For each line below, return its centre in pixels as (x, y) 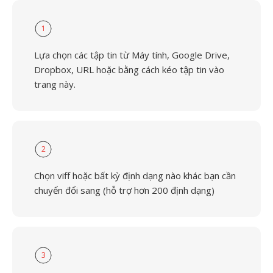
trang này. (55, 84)
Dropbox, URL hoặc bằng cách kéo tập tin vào (129, 69)
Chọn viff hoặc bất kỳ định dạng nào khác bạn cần (135, 175)
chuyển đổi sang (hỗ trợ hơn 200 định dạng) (124, 190)
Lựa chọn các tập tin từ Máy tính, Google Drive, (132, 55)
